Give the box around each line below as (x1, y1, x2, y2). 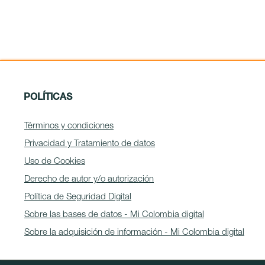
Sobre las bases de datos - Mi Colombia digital (24, 210, 204, 219)
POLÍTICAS (24, 93, 72, 103)
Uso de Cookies (24, 157, 85, 166)
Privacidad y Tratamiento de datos (24, 139, 155, 148)
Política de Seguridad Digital (24, 192, 131, 202)
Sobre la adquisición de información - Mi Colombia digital (24, 228, 244, 237)
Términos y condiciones (24, 121, 114, 131)
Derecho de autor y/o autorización (24, 174, 154, 184)
